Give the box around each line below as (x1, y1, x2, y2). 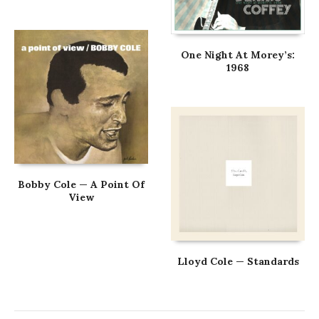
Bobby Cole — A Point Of (17, 177, 145, 191)
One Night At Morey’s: (181, 48, 296, 62)
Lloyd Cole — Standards (177, 254, 299, 268)
